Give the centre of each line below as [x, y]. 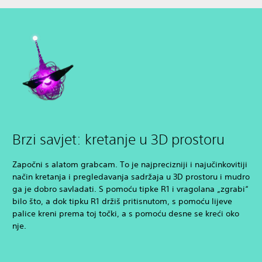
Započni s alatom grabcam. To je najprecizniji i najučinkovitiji [130, 164]
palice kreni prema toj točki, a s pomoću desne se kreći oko [126, 213]
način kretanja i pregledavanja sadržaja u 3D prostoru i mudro [131, 176]
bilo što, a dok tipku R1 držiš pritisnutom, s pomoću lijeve [122, 201]
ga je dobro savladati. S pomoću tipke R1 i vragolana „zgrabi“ [130, 189]
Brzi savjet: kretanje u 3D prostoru [118, 139]
